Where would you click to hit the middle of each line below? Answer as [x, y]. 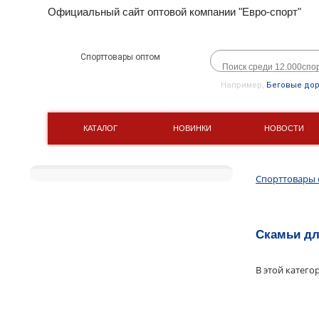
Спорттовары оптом [120, 57]
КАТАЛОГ [100, 128]
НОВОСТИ [284, 128]
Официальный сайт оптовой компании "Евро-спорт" [175, 12]
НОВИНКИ [192, 128]
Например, [244, 85]
